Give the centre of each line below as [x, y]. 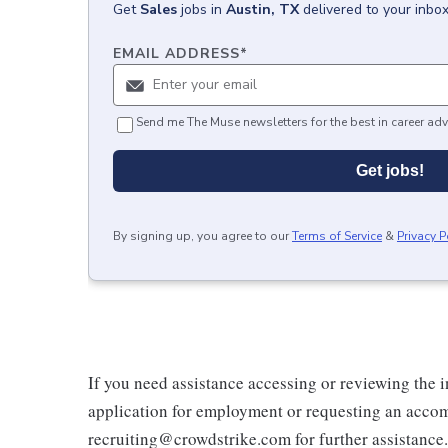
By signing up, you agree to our [201, 236]
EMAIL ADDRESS [176, 53]
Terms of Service [337, 236]
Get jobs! [390, 170]
